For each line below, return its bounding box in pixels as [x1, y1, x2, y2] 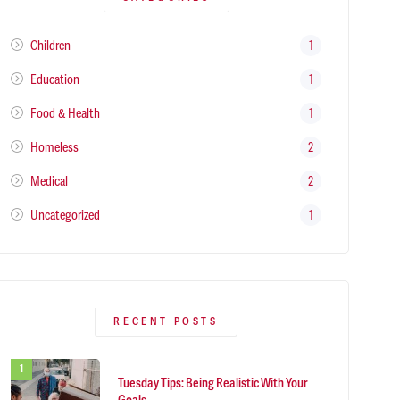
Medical [29, 172, 68, 189]
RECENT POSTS [113, 315, 219, 329]
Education [29, 71, 79, 87]
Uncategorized [29, 206, 100, 223]
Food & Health [29, 104, 100, 121]
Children [29, 37, 71, 54]
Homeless [29, 138, 79, 155]
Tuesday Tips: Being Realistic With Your [118, 376, 308, 392]
